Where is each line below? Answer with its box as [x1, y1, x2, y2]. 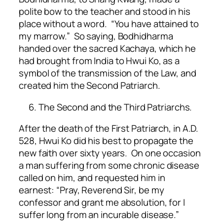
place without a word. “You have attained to [19, 17, 199, 31]
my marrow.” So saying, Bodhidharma [19, 30, 173, 43]
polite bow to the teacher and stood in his [19, 5, 190, 18]
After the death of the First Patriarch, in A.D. [19, 122, 199, 135]
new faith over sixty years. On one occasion [19, 147, 201, 160]
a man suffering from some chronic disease [19, 159, 199, 172]
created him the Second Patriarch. [19, 79, 160, 92]
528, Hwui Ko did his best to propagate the [19, 134, 193, 147]
